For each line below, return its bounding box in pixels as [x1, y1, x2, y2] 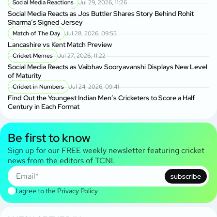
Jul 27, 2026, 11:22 [58, 52, 106, 60]
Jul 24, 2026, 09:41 [69, 83, 119, 91]
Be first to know [8, 130, 91, 146]
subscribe [170, 171, 201, 181]
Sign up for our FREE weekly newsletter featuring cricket [8, 145, 204, 156]
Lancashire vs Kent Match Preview [8, 40, 112, 49]
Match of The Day [13, 30, 60, 38]
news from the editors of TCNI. [8, 155, 115, 166]
